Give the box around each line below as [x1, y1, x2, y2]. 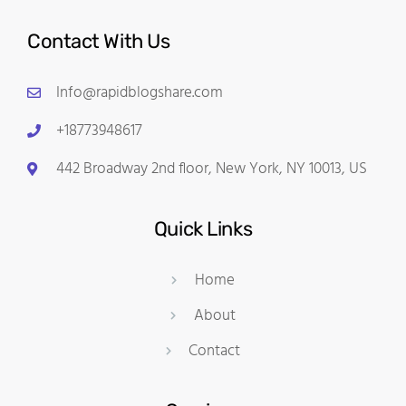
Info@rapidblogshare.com [55, 80, 223, 105]
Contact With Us [27, 28, 170, 53]
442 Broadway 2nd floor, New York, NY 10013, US [55, 156, 367, 181]
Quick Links [153, 216, 253, 241]
